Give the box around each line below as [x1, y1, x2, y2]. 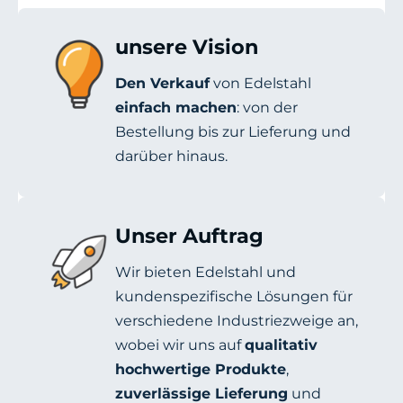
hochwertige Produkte [115, 361, 286, 379]
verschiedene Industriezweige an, [115, 312, 358, 330]
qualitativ [245, 336, 318, 354]
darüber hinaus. [115, 148, 228, 166]
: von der [237, 99, 298, 117]
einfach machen [115, 99, 237, 117]
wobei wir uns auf [115, 336, 245, 354]
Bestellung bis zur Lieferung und [115, 123, 351, 141]
